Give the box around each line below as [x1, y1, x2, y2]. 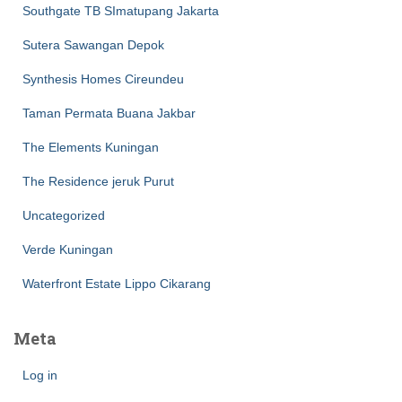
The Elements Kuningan [22, 140, 159, 154]
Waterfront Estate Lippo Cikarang [22, 276, 211, 291]
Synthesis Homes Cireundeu [22, 72, 184, 86]
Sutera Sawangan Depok [22, 38, 164, 52]
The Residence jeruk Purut [22, 174, 174, 188]
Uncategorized [22, 208, 105, 223]
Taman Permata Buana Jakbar [22, 106, 196, 120]
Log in [22, 368, 57, 382]
